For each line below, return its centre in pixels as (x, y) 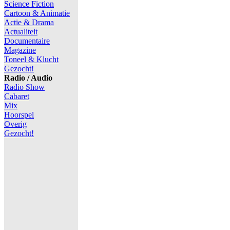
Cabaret (17, 96)
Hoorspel (19, 115)
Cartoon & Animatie (37, 13)
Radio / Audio (28, 78)
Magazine (20, 50)
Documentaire (27, 41)
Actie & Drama (29, 22)
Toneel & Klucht (31, 59)
